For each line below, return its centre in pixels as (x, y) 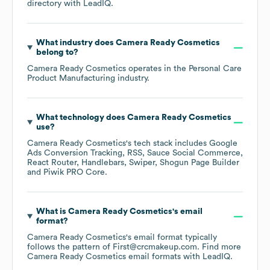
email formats (153, 257)
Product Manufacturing (71, 79)
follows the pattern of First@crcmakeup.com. (115, 247)
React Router (52, 163)
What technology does (81, 118)
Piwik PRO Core (74, 173)
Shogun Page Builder (199, 163)
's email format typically (171, 238)
